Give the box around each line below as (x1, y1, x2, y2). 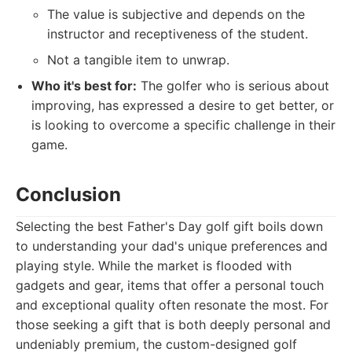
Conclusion (16, 183, 121, 206)
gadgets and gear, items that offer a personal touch (16, 277, 324, 293)
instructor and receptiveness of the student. (47, 26, 308, 42)
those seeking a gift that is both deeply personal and (16, 317, 331, 332)
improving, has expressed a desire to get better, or (31, 97, 334, 113)
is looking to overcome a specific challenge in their (31, 117, 335, 133)
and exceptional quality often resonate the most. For (16, 297, 328, 313)
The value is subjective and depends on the (47, 6, 305, 22)
